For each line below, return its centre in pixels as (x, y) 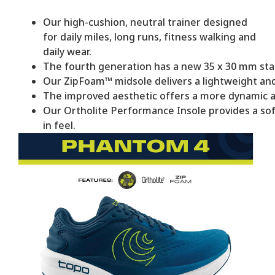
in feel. (59, 126)
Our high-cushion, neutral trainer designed (145, 23)
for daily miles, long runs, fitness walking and (149, 38)
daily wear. (67, 52)
